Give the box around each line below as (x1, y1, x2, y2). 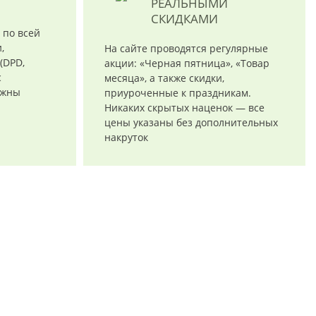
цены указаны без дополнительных (104, 116, 278, 129)
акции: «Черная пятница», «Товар (104, 56, 269, 70)
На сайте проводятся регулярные (104, 42, 268, 55)
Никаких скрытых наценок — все (104, 101, 265, 114)
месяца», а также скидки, (104, 71, 224, 85)
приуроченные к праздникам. (104, 86, 251, 99)
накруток (104, 130, 148, 144)
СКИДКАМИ (150, 11, 218, 27)
